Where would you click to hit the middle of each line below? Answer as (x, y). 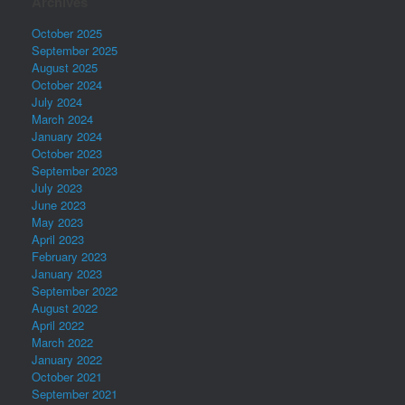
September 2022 (75, 291)
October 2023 (67, 153)
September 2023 (75, 170)
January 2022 (67, 359)
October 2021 (67, 377)
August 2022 (65, 308)
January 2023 (67, 273)
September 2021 (75, 394)
